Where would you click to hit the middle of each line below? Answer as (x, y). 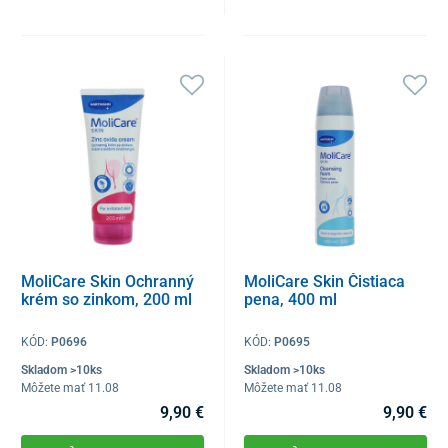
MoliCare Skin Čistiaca (325, 282)
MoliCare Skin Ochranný (107, 282)
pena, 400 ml (291, 300)
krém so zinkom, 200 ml (106, 300)
